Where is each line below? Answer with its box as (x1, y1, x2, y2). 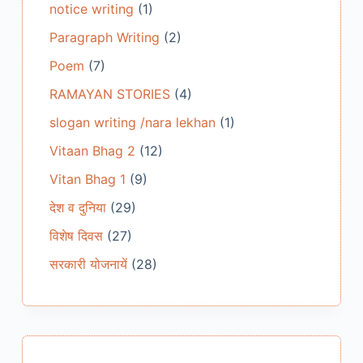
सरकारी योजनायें (49, 256, 127, 273)
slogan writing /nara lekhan (49, 114, 216, 131)
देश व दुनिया (49, 199, 106, 216)
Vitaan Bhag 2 (49, 143, 135, 160)
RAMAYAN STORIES (49, 86, 170, 103)
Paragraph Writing (49, 29, 160, 46)
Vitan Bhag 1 (49, 171, 126, 188)
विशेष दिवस (49, 228, 103, 245)
